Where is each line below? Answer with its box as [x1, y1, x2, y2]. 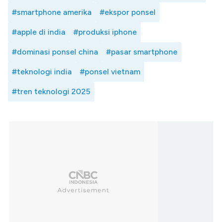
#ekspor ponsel [100, 7, 156, 17]
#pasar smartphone [106, 47, 177, 57]
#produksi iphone [73, 27, 137, 37]
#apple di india [12, 27, 65, 37]
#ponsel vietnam [80, 67, 140, 77]
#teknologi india [12, 67, 72, 77]
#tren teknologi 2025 [12, 87, 90, 97]
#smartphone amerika [12, 7, 92, 17]
